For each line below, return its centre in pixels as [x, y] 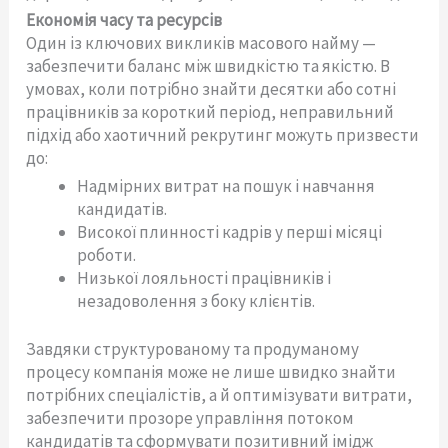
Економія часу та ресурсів [124, 19]
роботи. [107, 254]
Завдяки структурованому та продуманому [193, 349]
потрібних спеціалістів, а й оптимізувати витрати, [219, 395]
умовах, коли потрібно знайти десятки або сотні [211, 88]
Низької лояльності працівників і [204, 277]
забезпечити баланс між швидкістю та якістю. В [208, 65]
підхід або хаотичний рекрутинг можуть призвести [223, 134]
